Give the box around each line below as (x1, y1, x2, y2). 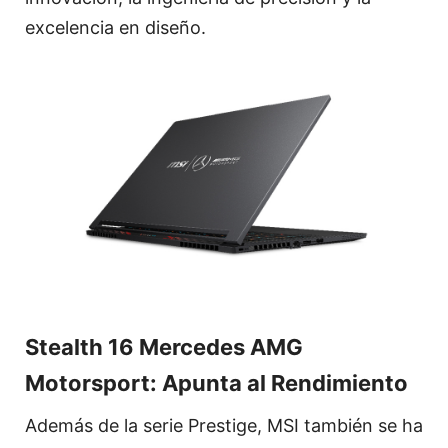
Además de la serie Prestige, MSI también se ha (25, 414, 423, 436)
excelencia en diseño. (25, 16, 206, 38)
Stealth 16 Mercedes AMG (25, 333, 303, 360)
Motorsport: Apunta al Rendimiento (25, 369, 408, 396)
